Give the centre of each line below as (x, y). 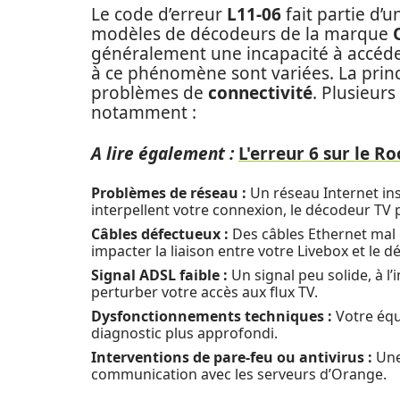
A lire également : (162, 154)
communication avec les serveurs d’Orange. (239, 374)
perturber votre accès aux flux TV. (204, 292)
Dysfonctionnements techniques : (212, 316)
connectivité (260, 93)
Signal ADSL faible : (159, 275)
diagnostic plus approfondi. (184, 333)
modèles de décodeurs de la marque (242, 34)
